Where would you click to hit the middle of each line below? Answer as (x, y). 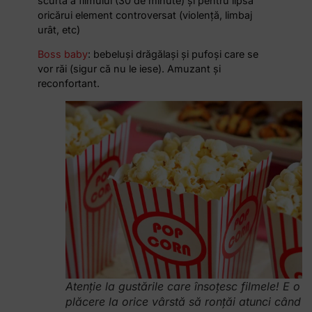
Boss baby (63, 54)
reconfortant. (69, 84)
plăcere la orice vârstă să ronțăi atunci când (184, 301)
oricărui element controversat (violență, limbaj (145, 15)
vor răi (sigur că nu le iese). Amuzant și (130, 69)
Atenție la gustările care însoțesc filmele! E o (183, 286)
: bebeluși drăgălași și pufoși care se (173, 54)
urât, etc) (59, 30)
